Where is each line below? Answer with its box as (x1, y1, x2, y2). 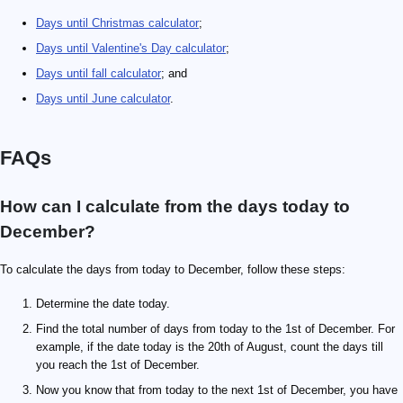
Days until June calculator (36, 92, 170, 105)
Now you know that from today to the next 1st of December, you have (36, 383, 398, 397)
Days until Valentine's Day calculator (36, 41, 226, 55)
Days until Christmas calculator (36, 16, 199, 30)
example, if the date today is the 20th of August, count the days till (36, 340, 383, 354)
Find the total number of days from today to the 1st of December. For (36, 322, 395, 336)
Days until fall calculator (36, 67, 161, 80)
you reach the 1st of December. (36, 358, 200, 372)
